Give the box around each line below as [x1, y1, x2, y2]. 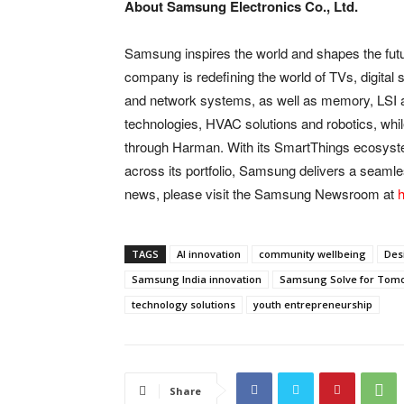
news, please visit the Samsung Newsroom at [124, 183, 394, 203]
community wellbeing [259, 246, 366, 261]
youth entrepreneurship [253, 297, 372, 311]
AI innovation [177, 246, 241, 261]
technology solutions [132, 297, 235, 311]
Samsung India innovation [132, 271, 262, 286]
